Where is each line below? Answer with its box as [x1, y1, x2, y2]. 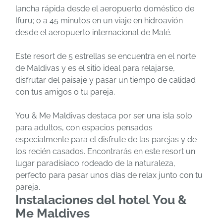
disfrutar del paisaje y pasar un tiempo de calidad [15, 75, 196, 85]
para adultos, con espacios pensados [15, 122, 153, 132]
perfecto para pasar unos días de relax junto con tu [15, 170, 203, 180]
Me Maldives [15, 205, 90, 221]
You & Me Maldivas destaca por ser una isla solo [15, 111, 192, 120]
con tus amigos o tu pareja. [15, 87, 115, 97]
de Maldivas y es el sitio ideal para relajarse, [15, 63, 175, 73]
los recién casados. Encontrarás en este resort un [15, 146, 195, 156]
